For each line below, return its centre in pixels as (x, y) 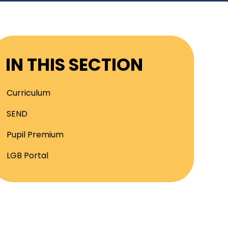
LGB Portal (27, 155)
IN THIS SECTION (75, 65)
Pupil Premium (35, 134)
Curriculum (28, 93)
